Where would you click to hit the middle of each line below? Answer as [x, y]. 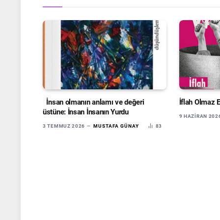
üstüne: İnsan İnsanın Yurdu [86, 112]
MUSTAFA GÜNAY [116, 126]
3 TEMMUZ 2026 [64, 126]
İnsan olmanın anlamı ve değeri [94, 102]
